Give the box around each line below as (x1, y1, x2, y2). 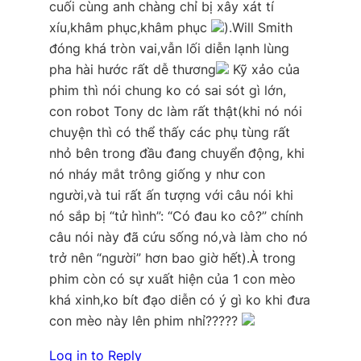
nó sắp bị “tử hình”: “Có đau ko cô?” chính (48, 208, 303, 225)
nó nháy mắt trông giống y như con (48, 166, 265, 183)
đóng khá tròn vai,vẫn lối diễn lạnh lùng (48, 40, 289, 57)
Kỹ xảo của (228, 61, 300, 78)
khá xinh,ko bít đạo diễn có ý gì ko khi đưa (48, 292, 310, 309)
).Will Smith (223, 19, 293, 36)
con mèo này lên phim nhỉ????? (48, 313, 242, 330)
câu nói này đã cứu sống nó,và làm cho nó (48, 229, 308, 246)
